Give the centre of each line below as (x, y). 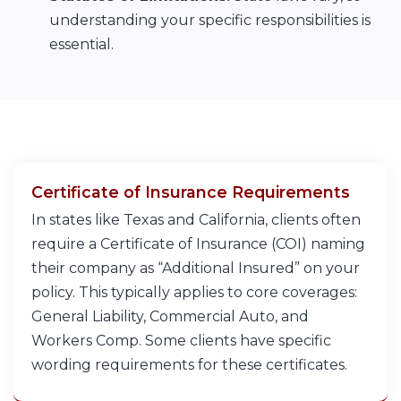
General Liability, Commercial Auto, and (170, 317)
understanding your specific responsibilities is (210, 20)
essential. (81, 44)
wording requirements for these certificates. (189, 365)
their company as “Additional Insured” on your (196, 269)
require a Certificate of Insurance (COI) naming (198, 244)
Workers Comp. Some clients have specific (181, 341)
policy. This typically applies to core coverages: (194, 293)
